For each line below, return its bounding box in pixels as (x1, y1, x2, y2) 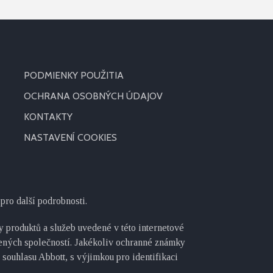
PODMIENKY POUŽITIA (23, 69, 124, 81)
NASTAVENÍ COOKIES (23, 132, 117, 143)
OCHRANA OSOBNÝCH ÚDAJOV (23, 90, 163, 102)
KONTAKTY (23, 111, 73, 122)
